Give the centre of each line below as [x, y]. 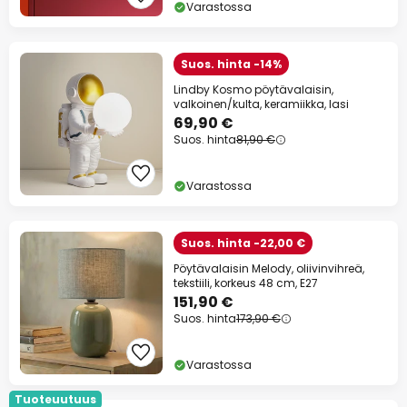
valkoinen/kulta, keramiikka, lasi [261, 104]
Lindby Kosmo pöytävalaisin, [253, 90]
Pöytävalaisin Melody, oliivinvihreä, [269, 269]
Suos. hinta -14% [231, 65]
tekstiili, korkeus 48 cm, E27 [246, 283]
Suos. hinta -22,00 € [243, 243]
